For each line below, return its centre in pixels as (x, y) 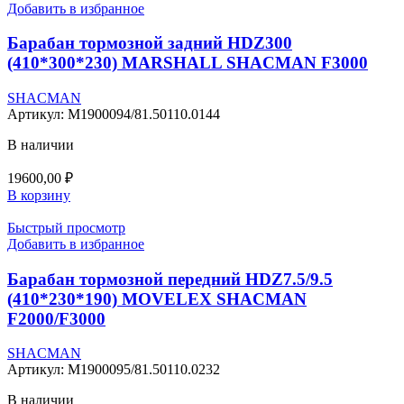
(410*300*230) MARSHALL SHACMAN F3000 (188, 63)
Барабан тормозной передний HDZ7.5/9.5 (170, 279)
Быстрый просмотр (66, 228)
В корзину (39, 195)
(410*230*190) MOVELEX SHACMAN (157, 298)
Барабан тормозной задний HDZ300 (150, 43)
